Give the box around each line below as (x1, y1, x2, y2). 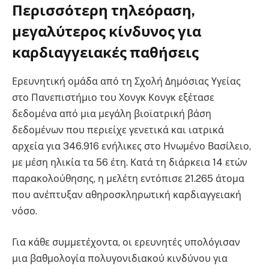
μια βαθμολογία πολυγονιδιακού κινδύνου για (12, 253, 228, 265)
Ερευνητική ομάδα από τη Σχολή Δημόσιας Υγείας (12, 76, 241, 88)
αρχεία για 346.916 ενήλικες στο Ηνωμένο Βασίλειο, (12, 141, 251, 153)
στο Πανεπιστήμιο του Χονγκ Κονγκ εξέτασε (12, 92, 214, 104)
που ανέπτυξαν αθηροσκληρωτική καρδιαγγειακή (12, 189, 241, 201)
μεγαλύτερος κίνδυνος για (12, 22, 201, 40)
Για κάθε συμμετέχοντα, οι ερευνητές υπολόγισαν (12, 237, 240, 249)
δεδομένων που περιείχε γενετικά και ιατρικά (12, 124, 224, 136)
